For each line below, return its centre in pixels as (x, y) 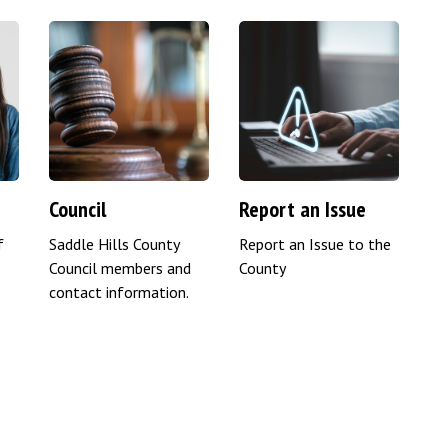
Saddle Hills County (114, 243)
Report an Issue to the (315, 243)
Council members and (120, 267)
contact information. (119, 291)
